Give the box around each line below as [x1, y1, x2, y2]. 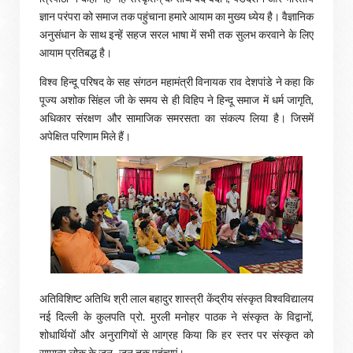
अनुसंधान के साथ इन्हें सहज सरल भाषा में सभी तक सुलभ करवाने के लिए [39, 28, 314, 41]
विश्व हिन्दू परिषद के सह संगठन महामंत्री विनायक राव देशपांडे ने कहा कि [39, 75, 314, 88]
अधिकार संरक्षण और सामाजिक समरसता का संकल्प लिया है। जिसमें [39, 111, 314, 124]
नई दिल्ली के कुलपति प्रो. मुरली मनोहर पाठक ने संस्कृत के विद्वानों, [39, 310, 314, 323]
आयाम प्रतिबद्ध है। [39, 46, 112, 59]
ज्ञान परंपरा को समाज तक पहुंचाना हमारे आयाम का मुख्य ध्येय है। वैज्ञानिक [39, 9, 314, 23]
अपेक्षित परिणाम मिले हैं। [39, 129, 131, 143]
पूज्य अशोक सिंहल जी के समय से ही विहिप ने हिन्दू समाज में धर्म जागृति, [39, 93, 314, 106]
